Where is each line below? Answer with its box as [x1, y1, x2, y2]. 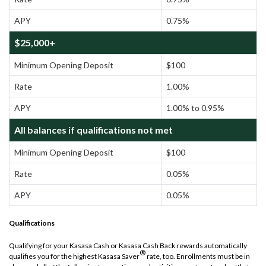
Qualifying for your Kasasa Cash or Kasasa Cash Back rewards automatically [9, 240, 247, 250]
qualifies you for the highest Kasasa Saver [9, 251, 140, 261]
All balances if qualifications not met [14, 123, 173, 135]
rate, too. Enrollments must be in [145, 251, 250, 261]
